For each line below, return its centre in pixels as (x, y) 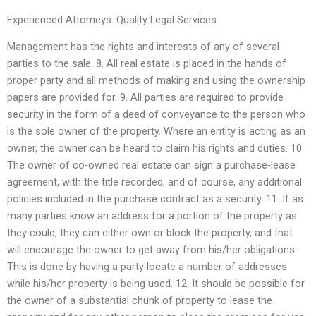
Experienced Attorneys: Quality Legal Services (112, 20)
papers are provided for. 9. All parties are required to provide (145, 98)
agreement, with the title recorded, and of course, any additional (154, 182)
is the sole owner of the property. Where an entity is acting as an (156, 132)
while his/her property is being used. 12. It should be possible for (156, 284)
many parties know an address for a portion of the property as (152, 216)
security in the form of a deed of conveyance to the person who (156, 115)
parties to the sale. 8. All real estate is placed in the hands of (147, 64)
